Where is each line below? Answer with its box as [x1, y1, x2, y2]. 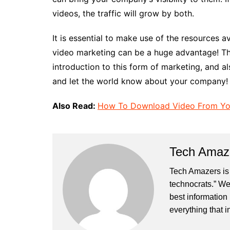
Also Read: [52, 101, 98, 111]
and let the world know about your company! [52, 76, 228, 86]
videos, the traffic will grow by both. [52, 8, 194, 18]
